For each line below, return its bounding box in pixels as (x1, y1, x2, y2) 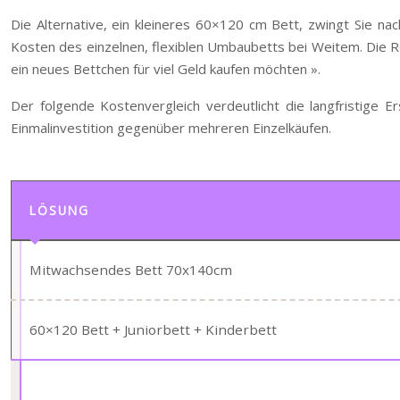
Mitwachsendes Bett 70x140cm (29, 261, 232, 279)
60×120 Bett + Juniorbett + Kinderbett (29, 321, 277, 338)
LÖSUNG (29, 202, 89, 219)
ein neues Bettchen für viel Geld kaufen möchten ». (11, 60, 321, 78)
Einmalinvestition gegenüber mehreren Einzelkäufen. (11, 119, 331, 137)
